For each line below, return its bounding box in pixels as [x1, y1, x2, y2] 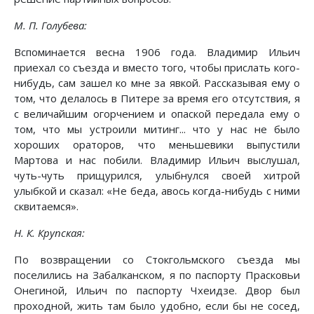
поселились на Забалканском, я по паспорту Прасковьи [14, 268, 300, 282]
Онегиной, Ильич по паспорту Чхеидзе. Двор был [14, 283, 300, 298]
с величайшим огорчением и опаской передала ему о [14, 107, 300, 121]
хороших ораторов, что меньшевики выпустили [14, 137, 300, 152]
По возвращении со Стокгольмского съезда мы [14, 252, 300, 267]
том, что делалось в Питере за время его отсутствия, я [14, 91, 300, 106]
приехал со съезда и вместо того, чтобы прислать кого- [14, 60, 300, 75]
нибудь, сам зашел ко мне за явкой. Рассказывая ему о [14, 76, 300, 90]
